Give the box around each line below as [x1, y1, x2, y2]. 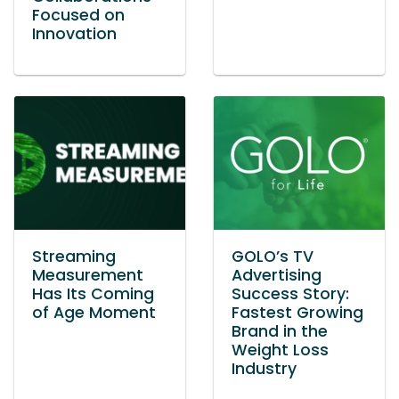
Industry [232, 358, 297, 379]
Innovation [32, 23, 117, 45]
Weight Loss [232, 339, 329, 361]
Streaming [32, 246, 116, 267]
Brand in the [232, 321, 328, 342]
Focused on [32, 4, 125, 26]
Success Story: [232, 283, 349, 305]
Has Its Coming [32, 283, 154, 305]
